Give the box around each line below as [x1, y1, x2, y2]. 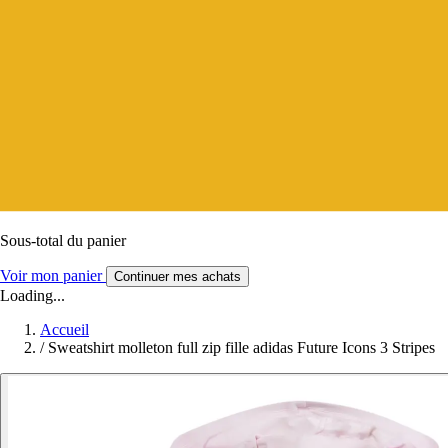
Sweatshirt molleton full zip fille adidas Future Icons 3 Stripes [48, 338, 435, 356]
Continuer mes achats [114, 268, 241, 284]
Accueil [40, 320, 89, 338]
